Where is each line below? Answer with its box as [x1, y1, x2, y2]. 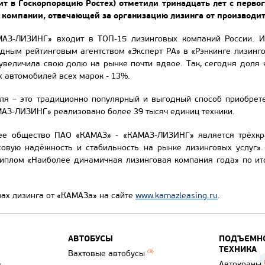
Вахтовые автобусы [67, 248, 147, 258]
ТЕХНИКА [218, 243, 257, 254]
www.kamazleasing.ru [135, 190, 218, 201]
